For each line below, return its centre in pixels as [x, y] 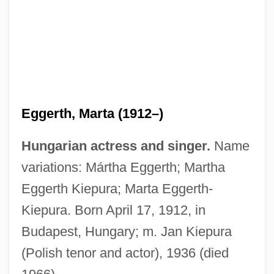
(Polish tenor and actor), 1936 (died [125, 253]
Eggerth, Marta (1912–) [92, 113]
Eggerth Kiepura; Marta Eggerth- [117, 188]
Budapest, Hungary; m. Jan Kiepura [126, 231]
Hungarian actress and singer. [116, 146]
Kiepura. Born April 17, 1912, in [113, 210]
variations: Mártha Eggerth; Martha [123, 167]
